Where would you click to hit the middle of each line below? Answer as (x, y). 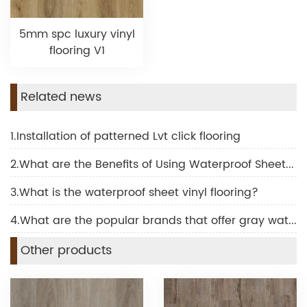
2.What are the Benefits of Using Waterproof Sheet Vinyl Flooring (290, 164)
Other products (66, 250)
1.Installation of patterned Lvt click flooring (125, 136)
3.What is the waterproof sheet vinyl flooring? (134, 192)
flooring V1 (77, 50)
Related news (61, 97)
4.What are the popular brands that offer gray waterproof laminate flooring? (293, 220)
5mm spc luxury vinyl (77, 34)
